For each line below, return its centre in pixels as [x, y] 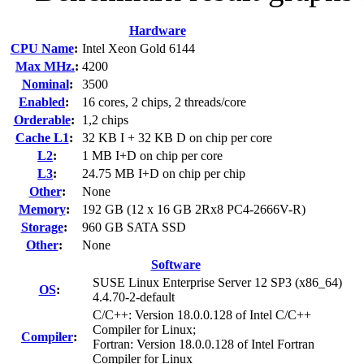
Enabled [42, 102]
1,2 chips [105, 120]
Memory [42, 210]
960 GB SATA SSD [134, 227]
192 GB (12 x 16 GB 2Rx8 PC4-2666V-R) [194, 210]
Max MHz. [45, 67]
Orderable [42, 120]
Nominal [45, 84]
